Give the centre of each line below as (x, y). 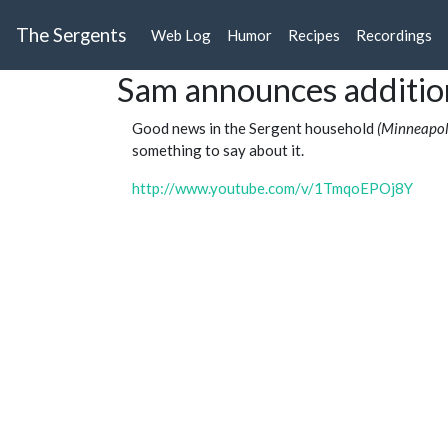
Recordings (394, 35)
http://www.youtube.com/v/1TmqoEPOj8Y (272, 188)
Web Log (181, 35)
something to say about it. (218, 150)
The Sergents (71, 35)
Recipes (314, 35)
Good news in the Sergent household (254, 128)
